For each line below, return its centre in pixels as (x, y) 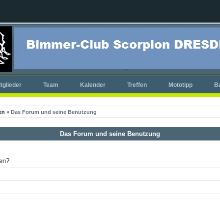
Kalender (93, 85)
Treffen (137, 85)
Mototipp (180, 85)
